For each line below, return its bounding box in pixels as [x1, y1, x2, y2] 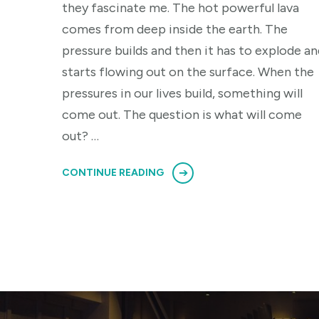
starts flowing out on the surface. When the [62, 64, 314, 80]
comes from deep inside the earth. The [62, 21, 288, 38]
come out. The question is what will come [62, 107, 302, 123]
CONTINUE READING [62, 167, 164, 179]
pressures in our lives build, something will [62, 85, 303, 102]
